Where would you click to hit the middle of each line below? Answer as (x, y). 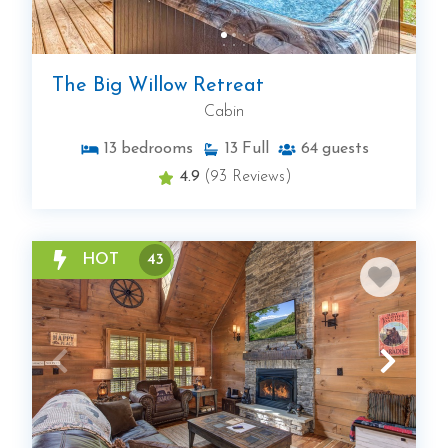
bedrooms (156, 149)
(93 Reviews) (248, 177)
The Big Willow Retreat (158, 86)
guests (345, 149)
